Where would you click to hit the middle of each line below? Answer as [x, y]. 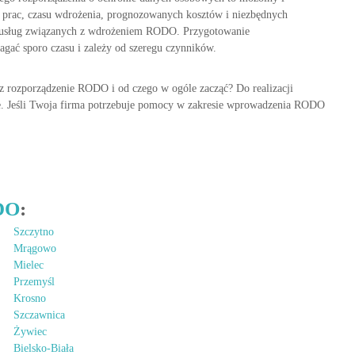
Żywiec [30, 332]
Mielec [29, 265]
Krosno [30, 298]
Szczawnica [39, 315]
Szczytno [34, 232]
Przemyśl [34, 282]
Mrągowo [35, 248]
